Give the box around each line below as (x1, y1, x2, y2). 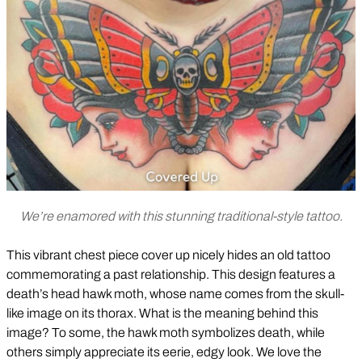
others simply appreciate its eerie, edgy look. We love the (6, 344, 322, 359)
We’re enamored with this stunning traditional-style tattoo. (19, 208, 343, 223)
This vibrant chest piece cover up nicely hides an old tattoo (6, 247, 330, 262)
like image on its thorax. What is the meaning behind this (6, 305, 318, 320)
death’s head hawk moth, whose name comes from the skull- (6, 286, 344, 301)
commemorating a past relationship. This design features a (6, 267, 335, 281)
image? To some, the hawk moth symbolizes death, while (6, 325, 325, 339)
